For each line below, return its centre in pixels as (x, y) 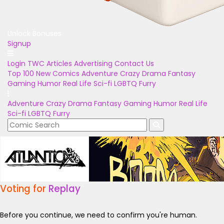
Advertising (93, 63)
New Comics (58, 73)
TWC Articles (50, 63)
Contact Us (134, 63)
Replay (64, 189)
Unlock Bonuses (34, 33)
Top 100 (21, 73)
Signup (19, 43)
